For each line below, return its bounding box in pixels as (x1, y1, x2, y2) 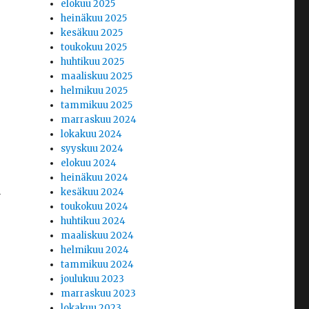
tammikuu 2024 (61, 259, 134, 271)
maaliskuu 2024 (61, 230, 134, 242)
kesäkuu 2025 (61, 27, 123, 39)
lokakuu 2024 (61, 128, 123, 141)
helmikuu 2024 (61, 244, 130, 257)
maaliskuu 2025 (61, 70, 133, 83)
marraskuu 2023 (61, 288, 137, 300)
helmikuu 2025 (61, 85, 128, 97)
